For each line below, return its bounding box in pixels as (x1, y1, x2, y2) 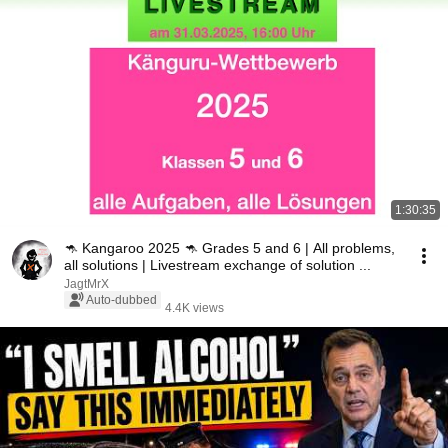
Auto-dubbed (86, 293, 157, 307)
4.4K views (165, 301, 224, 315)
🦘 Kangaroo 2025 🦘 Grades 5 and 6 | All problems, (64, 240, 395, 256)
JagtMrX (64, 277, 109, 291)
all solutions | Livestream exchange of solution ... (64, 257, 371, 273)
